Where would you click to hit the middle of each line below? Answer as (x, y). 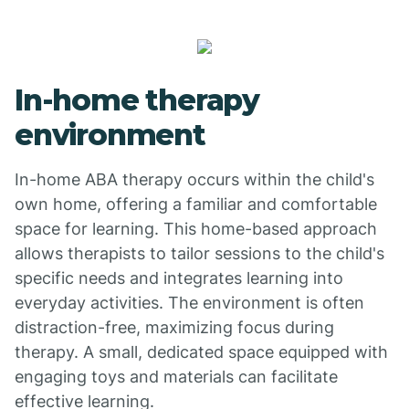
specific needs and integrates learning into (179, 278)
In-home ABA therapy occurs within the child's (194, 179)
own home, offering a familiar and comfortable (196, 204)
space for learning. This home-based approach (196, 229)
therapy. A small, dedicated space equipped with (201, 352)
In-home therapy (137, 100)
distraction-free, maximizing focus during (174, 327)
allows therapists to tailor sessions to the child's (199, 253)
